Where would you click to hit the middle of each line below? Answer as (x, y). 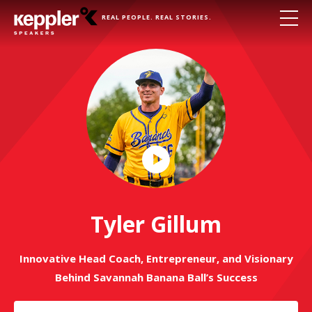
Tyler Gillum (156, 224)
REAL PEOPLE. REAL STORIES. (157, 17)
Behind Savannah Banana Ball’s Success (156, 277)
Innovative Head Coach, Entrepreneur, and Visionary (156, 258)
